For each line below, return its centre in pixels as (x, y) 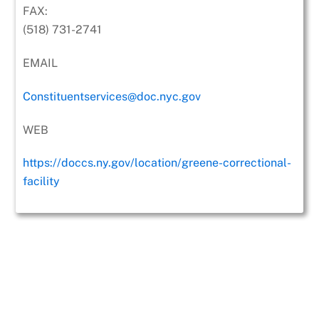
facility (42, 182)
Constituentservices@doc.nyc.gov (112, 96)
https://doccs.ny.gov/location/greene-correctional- (157, 163)
